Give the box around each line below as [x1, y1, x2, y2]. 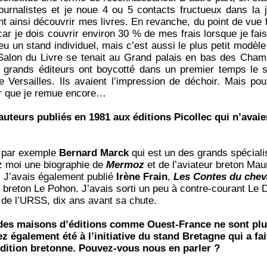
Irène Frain [116, 171, 168, 183]
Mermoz [106, 159, 148, 171]
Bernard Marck [59, 147, 132, 159]
